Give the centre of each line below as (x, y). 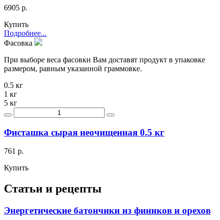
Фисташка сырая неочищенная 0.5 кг (84, 132)
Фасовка (19, 43)
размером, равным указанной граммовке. (73, 68)
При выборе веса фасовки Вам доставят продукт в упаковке (105, 59)
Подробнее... (25, 33)
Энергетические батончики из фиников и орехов (107, 211)
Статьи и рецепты (53, 189)
